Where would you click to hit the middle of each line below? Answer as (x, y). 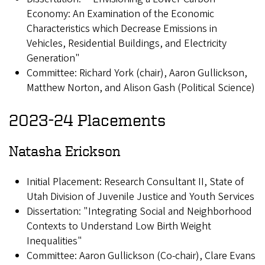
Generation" (53, 59)
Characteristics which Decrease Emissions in (122, 29)
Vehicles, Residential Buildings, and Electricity (127, 44)
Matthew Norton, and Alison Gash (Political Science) (141, 88)
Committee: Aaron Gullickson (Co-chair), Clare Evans (141, 256)
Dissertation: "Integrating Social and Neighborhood (139, 212)
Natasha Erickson (65, 151)
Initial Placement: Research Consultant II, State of (135, 182)
